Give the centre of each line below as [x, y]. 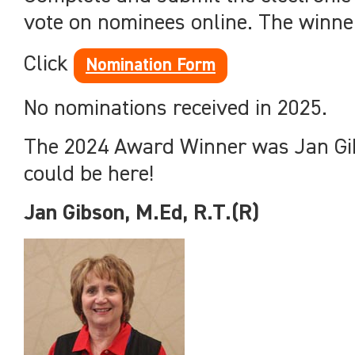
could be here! [89, 174]
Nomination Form [151, 66]
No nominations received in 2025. [176, 109]
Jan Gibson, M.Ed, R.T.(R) [141, 213]
